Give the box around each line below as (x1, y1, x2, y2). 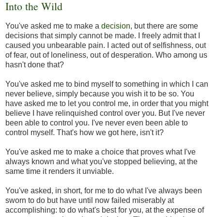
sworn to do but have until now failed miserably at (5, 196, 174, 205)
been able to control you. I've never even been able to (5, 119, 188, 127)
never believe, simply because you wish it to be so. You (5, 90, 194, 98)
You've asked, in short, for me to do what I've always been (5, 186, 202, 195)
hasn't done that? (5, 61, 64, 69)
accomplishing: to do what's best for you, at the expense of (5, 206, 204, 215)
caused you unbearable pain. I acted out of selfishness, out (5, 41, 206, 50)
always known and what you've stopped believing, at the (5, 157, 198, 166)
